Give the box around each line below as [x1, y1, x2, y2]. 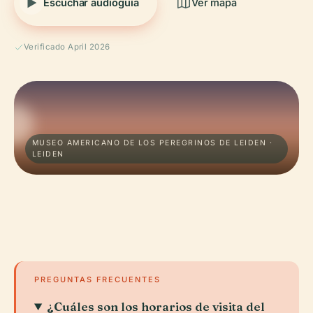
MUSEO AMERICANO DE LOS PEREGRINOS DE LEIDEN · [32, 138, 273, 147]
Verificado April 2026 [24, 42, 110, 52]
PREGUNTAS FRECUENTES [34, 275, 161, 284]
